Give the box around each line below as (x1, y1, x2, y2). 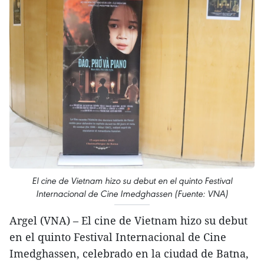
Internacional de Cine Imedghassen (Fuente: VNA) (36, 188, 228, 200)
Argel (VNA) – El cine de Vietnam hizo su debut (9, 213, 247, 228)
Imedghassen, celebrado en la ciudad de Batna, (9, 246, 249, 261)
